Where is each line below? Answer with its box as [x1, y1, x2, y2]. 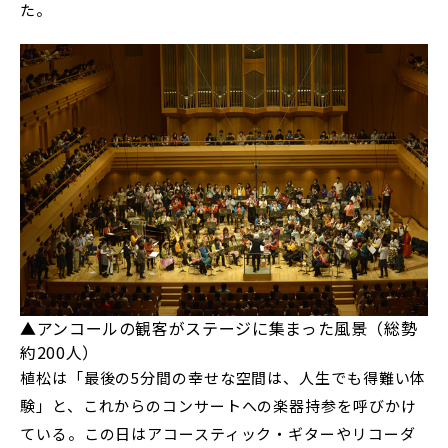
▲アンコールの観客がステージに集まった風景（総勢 [20, 316, 418, 341]
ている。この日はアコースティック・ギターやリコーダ [20, 423, 416, 445]
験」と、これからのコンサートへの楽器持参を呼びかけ [20, 395, 417, 417]
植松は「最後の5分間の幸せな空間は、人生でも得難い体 [20, 367, 427, 389]
